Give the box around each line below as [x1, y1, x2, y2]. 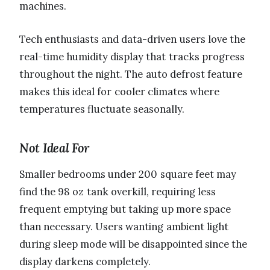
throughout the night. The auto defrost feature [19, 67, 242, 81]
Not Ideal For [19, 139, 90, 156]
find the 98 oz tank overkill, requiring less [19, 184, 216, 198]
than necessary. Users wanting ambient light [19, 219, 228, 233]
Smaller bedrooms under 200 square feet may [19, 167, 236, 181]
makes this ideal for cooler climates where [19, 84, 219, 98]
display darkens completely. [19, 254, 151, 268]
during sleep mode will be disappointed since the [19, 237, 248, 251]
